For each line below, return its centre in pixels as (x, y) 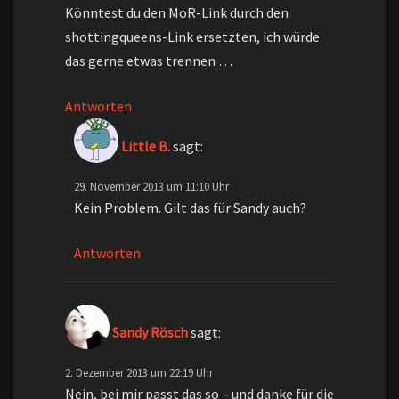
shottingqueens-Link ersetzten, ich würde (192, 37)
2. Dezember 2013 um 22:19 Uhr (139, 373)
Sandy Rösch (150, 333)
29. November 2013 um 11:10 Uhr (151, 187)
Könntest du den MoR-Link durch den (177, 13)
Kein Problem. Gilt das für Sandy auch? (190, 208)
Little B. (146, 147)
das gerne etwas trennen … (149, 61)
